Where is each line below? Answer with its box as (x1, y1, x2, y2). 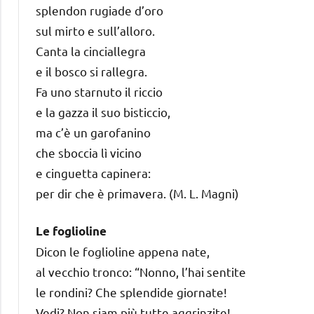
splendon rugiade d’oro (36, 2, 163, 18)
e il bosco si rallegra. (36, 63, 147, 78)
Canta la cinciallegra (36, 43, 146, 58)
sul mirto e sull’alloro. (36, 22, 155, 38)
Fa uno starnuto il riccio (36, 83, 163, 99)
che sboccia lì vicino (36, 144, 142, 160)
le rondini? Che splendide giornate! (36, 284, 227, 299)
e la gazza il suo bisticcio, (36, 104, 170, 119)
